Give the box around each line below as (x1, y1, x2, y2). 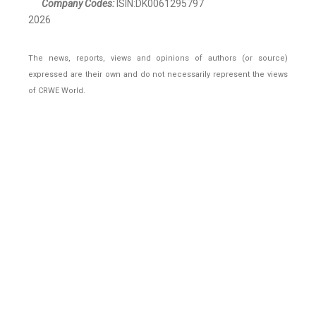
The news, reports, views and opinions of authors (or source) (28, 54, 288, 63)
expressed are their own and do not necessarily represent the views (28, 70, 288, 80)
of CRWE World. (28, 86, 85, 96)
